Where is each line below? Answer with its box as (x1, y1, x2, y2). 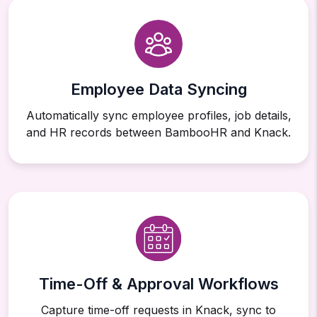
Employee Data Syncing (70, 80, 247, 99)
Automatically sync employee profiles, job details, (25, 108, 292, 123)
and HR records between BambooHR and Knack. (26, 125, 291, 140)
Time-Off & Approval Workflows (38, 275, 279, 294)
